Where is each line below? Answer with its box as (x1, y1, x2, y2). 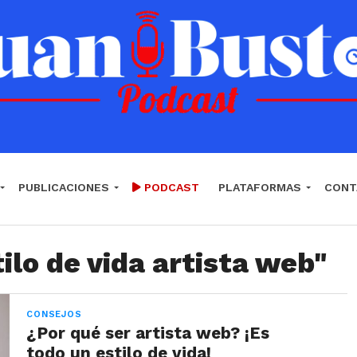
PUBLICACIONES (18, 181, 109, 194)
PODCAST (141, 181, 199, 194)
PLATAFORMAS (218, 181, 301, 194)
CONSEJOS (26, 309, 82, 320)
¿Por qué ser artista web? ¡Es (26, 324, 270, 343)
